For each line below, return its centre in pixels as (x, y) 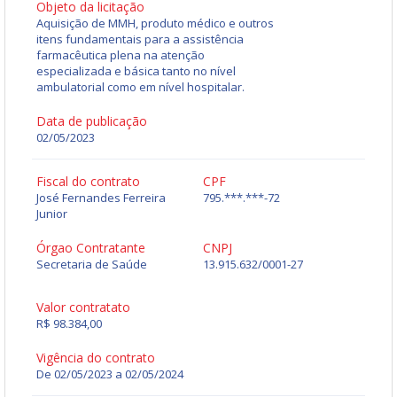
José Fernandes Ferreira (101, 198)
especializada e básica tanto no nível (136, 71)
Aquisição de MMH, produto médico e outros (155, 23)
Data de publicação (92, 121)
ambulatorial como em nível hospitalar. (140, 87)
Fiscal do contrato (88, 182)
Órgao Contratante (91, 248)
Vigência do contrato (96, 358)
